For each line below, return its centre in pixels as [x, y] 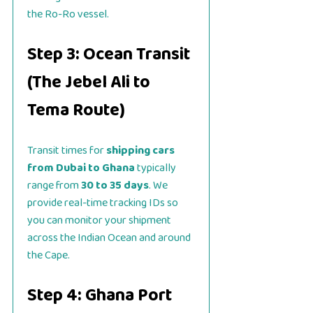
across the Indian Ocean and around [109, 238]
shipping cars [140, 150]
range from [54, 185]
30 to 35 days [115, 185]
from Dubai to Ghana [81, 168]
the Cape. [49, 255]
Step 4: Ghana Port [100, 295]
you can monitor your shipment [99, 220]
